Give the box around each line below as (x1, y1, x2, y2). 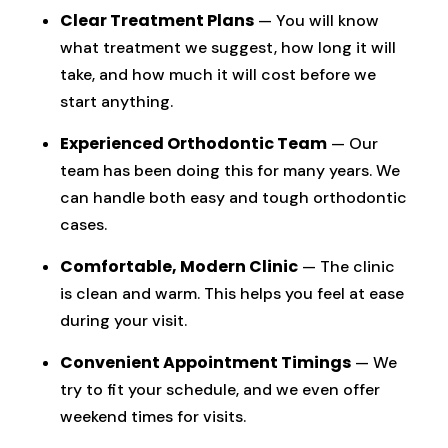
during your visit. (60, 310, 187, 332)
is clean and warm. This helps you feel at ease (60, 283, 404, 305)
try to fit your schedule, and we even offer (60, 379, 380, 401)
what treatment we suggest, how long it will (60, 37, 396, 59)
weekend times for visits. (60, 406, 246, 428)
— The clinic (298, 256, 395, 278)
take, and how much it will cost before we (60, 64, 376, 86)
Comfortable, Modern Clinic (60, 255, 298, 279)
